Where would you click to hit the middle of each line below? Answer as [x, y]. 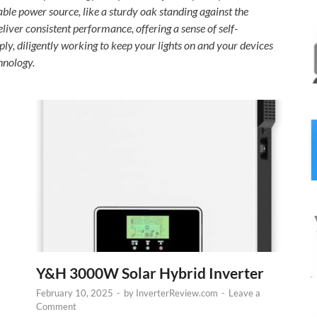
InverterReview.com [177, 293]
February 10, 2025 [75, 293]
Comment [56, 306]
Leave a [244, 293]
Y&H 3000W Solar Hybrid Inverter [150, 272]
